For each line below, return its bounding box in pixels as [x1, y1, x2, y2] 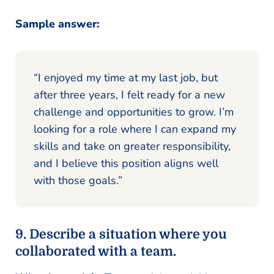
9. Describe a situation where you [15, 226, 227, 242]
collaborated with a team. [15, 243, 176, 259]
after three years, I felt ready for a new [34, 87, 225, 102]
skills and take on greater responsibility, [34, 138, 231, 154]
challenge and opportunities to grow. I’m [34, 104, 234, 119]
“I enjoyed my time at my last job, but [34, 70, 218, 85]
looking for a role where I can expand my [34, 121, 236, 136]
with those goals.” [34, 172, 122, 188]
